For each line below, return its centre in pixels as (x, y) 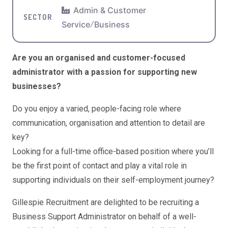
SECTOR (38, 17)
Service (76, 24)
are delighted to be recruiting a (144, 202)
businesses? (37, 86)
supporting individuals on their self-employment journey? (113, 180)
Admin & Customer (109, 10)
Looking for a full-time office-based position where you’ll (113, 151)
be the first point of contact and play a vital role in (99, 165)
